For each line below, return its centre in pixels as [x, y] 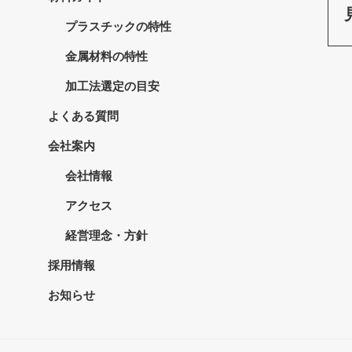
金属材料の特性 [107, 56]
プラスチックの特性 [119, 26]
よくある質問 [83, 115]
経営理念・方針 [107, 235]
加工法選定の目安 [113, 86]
